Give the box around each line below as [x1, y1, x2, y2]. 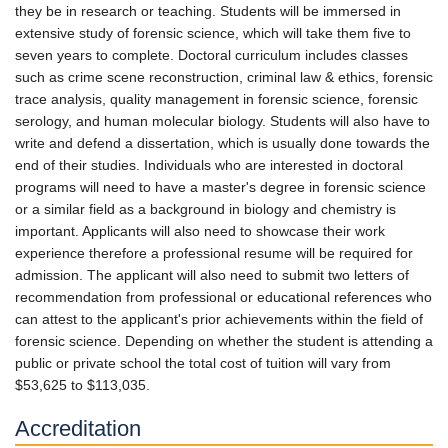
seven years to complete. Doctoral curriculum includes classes [15, 47, 408, 63]
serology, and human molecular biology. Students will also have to [15, 113, 430, 129]
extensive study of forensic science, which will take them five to [15, 25, 411, 41]
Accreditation [15, 415, 141, 441]
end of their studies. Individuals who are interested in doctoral [15, 157, 403, 173]
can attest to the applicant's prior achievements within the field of [15, 311, 423, 327]
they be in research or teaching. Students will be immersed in [15, 3, 401, 19]
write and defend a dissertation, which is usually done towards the [15, 135, 430, 151]
